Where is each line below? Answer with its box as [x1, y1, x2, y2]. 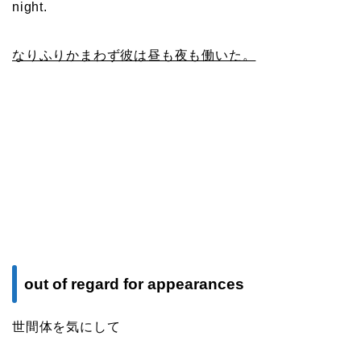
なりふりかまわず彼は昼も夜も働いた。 [12, 48, 256, 63]
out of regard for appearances [24, 276, 244, 293]
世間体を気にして [12, 320, 121, 334]
